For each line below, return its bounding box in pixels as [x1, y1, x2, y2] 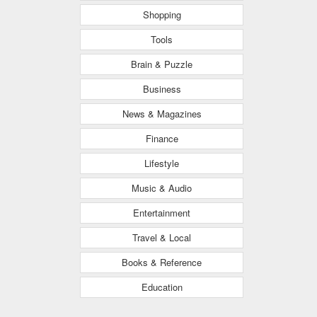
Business [142, 82, 181, 96]
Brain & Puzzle [131, 57, 192, 71]
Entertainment [133, 206, 190, 219]
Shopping [142, 8, 181, 21]
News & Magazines [122, 107, 202, 120]
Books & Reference [122, 255, 202, 269]
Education [141, 280, 183, 294]
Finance [145, 132, 178, 145]
